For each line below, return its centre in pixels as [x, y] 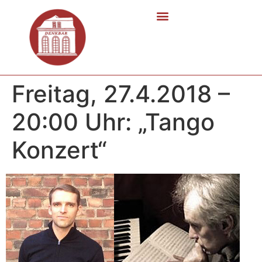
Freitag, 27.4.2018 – [121, 94]
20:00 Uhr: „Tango [113, 122]
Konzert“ [59, 150]
